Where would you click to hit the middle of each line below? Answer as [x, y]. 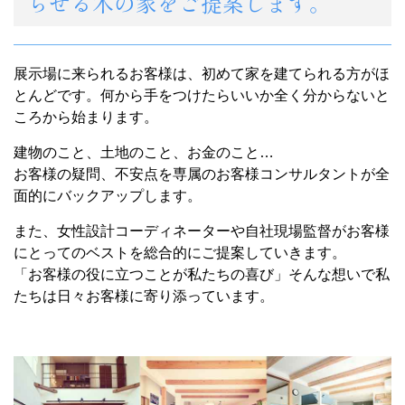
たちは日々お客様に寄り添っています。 [144, 297]
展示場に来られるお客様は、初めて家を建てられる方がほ [202, 74]
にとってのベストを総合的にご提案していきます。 [180, 253]
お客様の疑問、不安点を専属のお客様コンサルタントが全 [202, 174]
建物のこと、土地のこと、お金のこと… [144, 153]
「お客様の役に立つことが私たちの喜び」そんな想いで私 [202, 275]
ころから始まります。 [86, 118]
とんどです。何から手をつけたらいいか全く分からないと [202, 96]
